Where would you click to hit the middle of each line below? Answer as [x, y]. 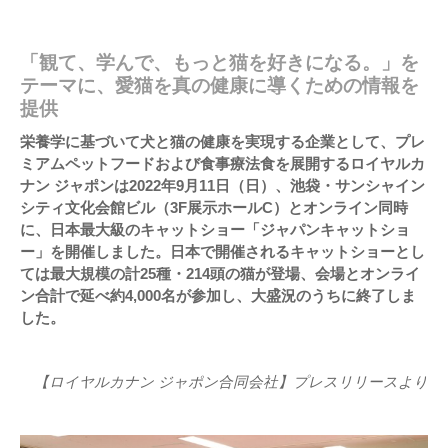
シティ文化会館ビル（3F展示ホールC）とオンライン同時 [214, 207]
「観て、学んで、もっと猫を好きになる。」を [219, 62]
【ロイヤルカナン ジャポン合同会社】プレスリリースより [231, 381]
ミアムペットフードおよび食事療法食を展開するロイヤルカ [222, 163]
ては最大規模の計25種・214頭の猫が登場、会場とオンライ [220, 273]
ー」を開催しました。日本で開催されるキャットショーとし [222, 251]
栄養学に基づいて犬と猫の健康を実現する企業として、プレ [222, 141]
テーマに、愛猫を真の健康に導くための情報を [219, 85]
